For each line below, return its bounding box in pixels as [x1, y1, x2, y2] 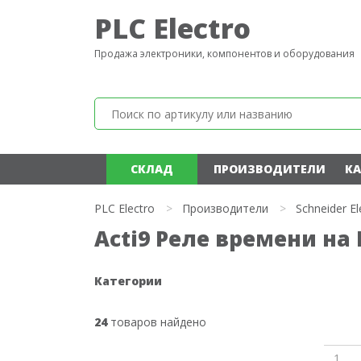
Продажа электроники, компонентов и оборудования [94, 47, 355, 60]
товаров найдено [107, 314, 206, 330]
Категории [94, 273, 162, 288]
